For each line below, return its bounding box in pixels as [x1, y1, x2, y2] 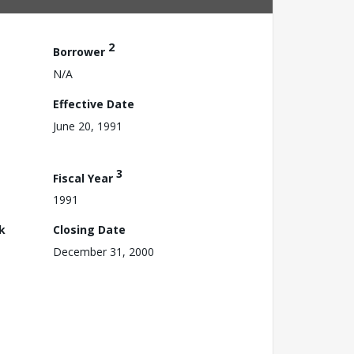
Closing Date [53, 222, 126, 238]
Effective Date [53, 96, 134, 111]
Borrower [53, 43, 108, 59]
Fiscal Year [53, 170, 116, 186]
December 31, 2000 [53, 244, 154, 260]
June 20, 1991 [53, 118, 122, 134]
